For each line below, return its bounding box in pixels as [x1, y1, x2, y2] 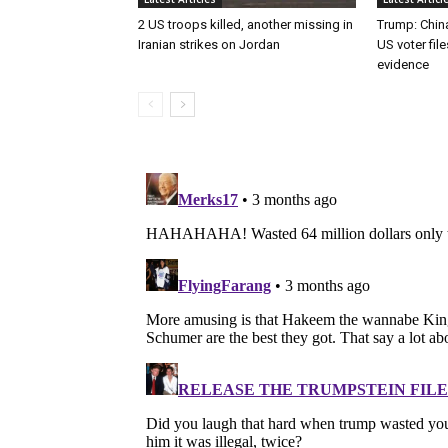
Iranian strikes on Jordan [138, 36, 280, 52]
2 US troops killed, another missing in [138, 16, 353, 32]
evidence [377, 56, 429, 72]
